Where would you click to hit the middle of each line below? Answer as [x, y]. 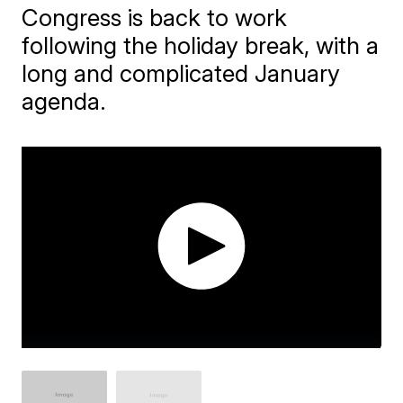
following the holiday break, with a [201, 45]
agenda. [64, 101]
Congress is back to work [155, 17]
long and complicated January [181, 73]
